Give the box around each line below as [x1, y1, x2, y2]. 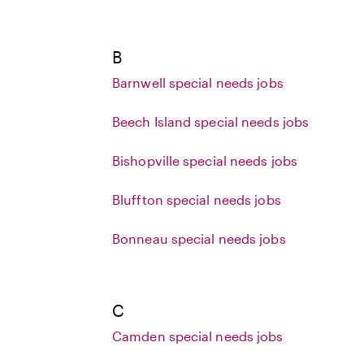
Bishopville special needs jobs [112, 153, 297, 168]
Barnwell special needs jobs [112, 75, 284, 90]
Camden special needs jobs [112, 328, 284, 344]
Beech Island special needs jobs [112, 114, 310, 129]
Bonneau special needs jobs [112, 231, 286, 246]
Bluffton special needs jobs [112, 192, 281, 207]
